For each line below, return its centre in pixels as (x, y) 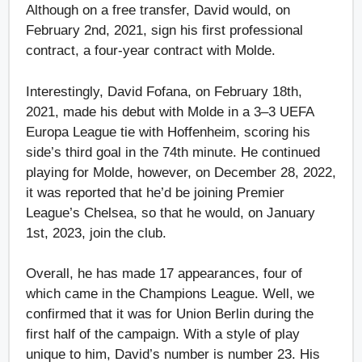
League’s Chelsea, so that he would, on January (170, 213)
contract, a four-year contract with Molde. (153, 51)
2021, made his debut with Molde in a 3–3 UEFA (170, 112)
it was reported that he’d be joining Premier (155, 192)
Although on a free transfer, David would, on (158, 11)
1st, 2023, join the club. (98, 233)
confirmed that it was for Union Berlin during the (170, 314)
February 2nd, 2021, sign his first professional (164, 31)
